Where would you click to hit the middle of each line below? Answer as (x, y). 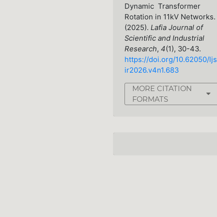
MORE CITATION (162, 89)
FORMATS (150, 100)
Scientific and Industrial (164, 39)
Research (140, 49)
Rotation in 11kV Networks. (170, 17)
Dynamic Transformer (162, 7)
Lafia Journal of (177, 28)
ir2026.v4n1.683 (151, 70)
